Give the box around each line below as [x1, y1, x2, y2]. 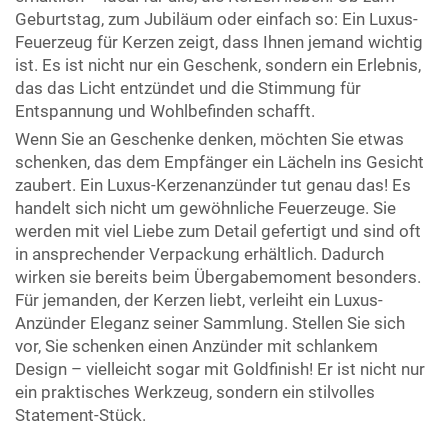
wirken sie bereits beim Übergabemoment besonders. [15, 267, 421, 287]
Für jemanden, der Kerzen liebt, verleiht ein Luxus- [15, 290, 383, 310]
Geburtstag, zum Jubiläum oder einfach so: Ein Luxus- [15, 9, 418, 29]
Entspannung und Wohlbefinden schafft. [15, 101, 315, 121]
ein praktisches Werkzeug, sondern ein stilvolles [15, 382, 375, 402]
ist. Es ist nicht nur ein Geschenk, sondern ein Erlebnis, [15, 55, 421, 75]
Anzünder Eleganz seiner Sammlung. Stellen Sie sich [15, 313, 405, 333]
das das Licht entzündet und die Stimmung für [15, 78, 361, 98]
